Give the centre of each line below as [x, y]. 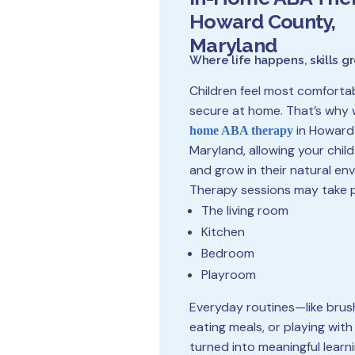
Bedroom [228, 253]
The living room [245, 210]
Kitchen [223, 232]
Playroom [229, 275]
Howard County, [263, 21]
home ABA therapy [241, 130]
